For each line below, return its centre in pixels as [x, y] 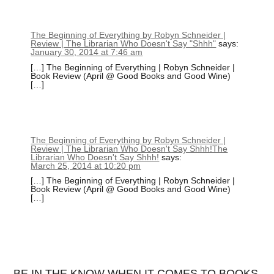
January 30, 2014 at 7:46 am [87, 52]
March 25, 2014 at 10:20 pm [86, 165]
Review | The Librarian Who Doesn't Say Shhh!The [129, 148]
